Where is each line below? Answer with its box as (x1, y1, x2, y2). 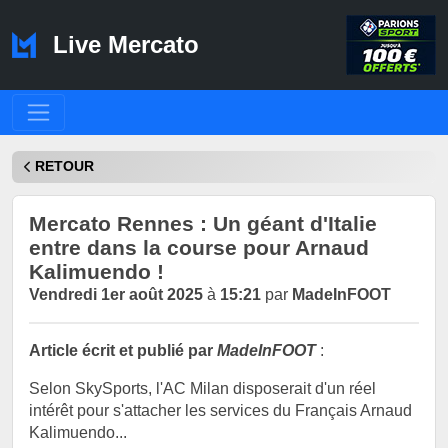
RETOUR (35, 159, 94, 175)
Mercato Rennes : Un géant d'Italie (29, 211, 377, 235)
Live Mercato (45, 31, 199, 59)
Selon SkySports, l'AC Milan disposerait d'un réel (29, 379, 376, 397)
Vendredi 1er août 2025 (29, 285, 203, 303)
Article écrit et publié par (29, 341, 217, 359)
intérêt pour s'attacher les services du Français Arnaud (29, 401, 412, 419)
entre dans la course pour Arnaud (29, 235, 369, 259)
